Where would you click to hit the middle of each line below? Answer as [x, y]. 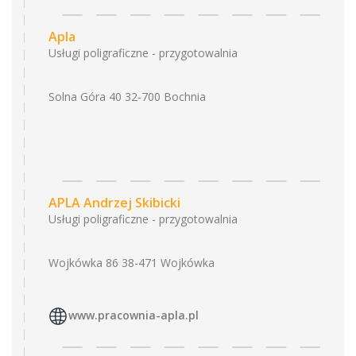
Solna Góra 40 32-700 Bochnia [127, 97]
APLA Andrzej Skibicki [114, 203]
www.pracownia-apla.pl [133, 315]
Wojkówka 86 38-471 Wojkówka [132, 263]
